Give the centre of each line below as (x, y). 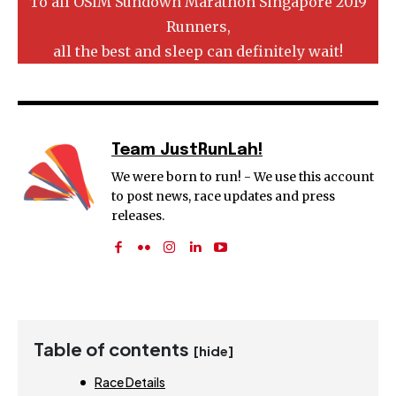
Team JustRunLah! (187, 150)
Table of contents (113, 348)
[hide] (213, 350)
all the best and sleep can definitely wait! (198, 51)
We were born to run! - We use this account (243, 176)
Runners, (198, 26)
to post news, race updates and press (223, 196)
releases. (138, 215)
